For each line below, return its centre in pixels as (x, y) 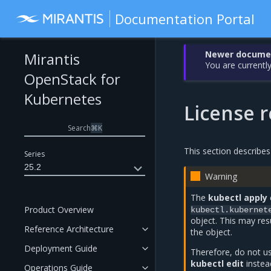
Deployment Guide (61, 248)
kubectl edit (217, 263)
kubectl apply (238, 198)
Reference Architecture (69, 229)
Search (79, 128)
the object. (212, 232)
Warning (221, 176)
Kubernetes (63, 99)
